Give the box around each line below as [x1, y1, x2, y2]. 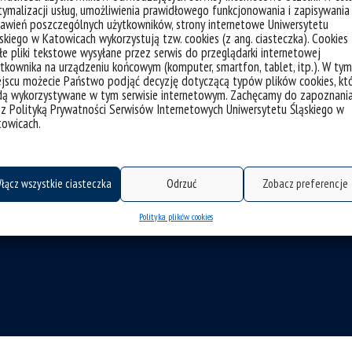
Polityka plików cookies [138, 210, 213, 222]
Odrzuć [167, 176, 197, 191]
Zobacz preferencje [262, 176, 348, 191]
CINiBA [188, 193, 219, 208]
